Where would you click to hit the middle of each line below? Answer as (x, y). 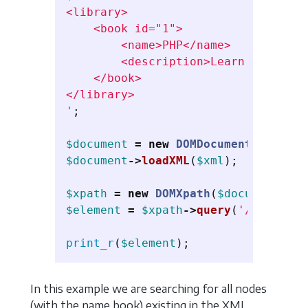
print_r (90, 243)
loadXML (166, 160)
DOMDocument (214, 144)
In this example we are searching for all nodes (148, 288)
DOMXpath (183, 193)
